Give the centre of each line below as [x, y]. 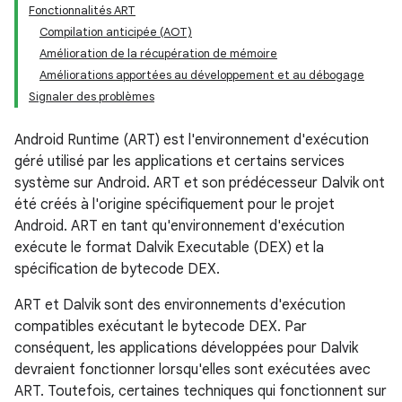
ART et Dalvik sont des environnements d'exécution [180, 305]
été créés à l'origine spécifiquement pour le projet [175, 205]
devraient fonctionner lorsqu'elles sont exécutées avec [192, 370]
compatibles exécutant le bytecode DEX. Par [161, 327]
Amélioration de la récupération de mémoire [158, 53]
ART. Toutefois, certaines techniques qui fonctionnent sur [201, 391]
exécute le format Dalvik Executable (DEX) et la [169, 248]
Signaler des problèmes [92, 96]
